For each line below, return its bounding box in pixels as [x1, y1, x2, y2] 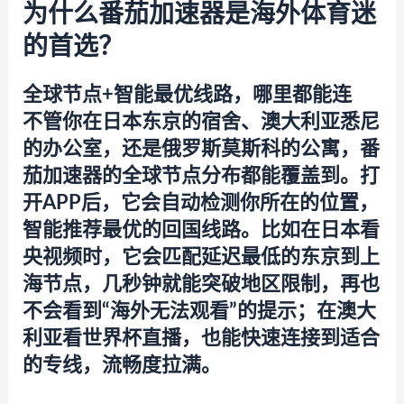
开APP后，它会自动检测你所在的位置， [22, 193, 379, 214]
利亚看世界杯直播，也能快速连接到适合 [22, 328, 380, 349]
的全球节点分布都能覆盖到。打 [101, 166, 380, 187]
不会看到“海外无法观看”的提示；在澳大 [22, 301, 376, 322]
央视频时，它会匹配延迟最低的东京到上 [22, 247, 380, 268]
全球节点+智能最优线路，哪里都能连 [22, 85, 352, 106]
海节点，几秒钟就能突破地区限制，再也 [22, 274, 380, 295]
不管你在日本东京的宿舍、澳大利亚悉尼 [22, 112, 380, 133]
